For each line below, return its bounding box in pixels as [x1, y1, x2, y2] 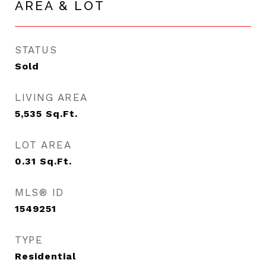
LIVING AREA [15, 91, 88, 103]
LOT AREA [15, 139, 71, 151]
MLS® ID [15, 186, 64, 198]
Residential [15, 251, 76, 262]
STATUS [15, 44, 57, 56]
